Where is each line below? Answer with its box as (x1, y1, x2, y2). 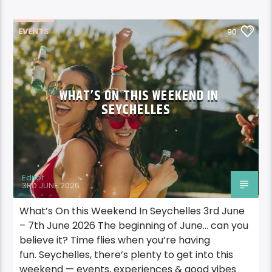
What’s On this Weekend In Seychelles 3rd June (19, 204, 245, 219)
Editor (22, 172, 45, 184)
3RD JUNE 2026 (22, 179, 80, 191)
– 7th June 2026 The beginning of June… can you (19, 219, 249, 233)
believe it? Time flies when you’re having (19, 233, 211, 248)
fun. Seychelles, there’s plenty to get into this (19, 248, 234, 262)
